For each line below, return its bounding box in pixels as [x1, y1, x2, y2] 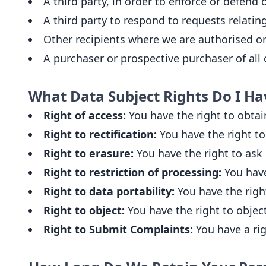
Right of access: [43, 108, 126, 122]
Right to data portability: [43, 184, 175, 198]
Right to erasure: [43, 146, 134, 160]
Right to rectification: [43, 127, 157, 141]
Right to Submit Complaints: [43, 222, 193, 236]
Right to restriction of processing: [43, 165, 221, 179]
